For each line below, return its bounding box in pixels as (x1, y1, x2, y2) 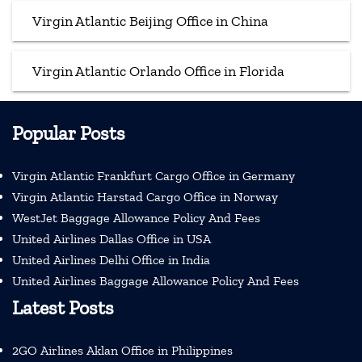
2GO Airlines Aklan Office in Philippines (12, 343, 233, 359)
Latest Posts (12, 296, 114, 320)
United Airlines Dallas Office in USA (12, 231, 211, 247)
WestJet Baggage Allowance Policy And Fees (12, 210, 260, 226)
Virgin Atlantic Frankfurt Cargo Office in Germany (12, 168, 295, 184)
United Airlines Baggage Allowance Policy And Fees (12, 273, 299, 289)
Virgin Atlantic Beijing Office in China (32, 12, 268, 31)
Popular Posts (12, 121, 125, 145)
